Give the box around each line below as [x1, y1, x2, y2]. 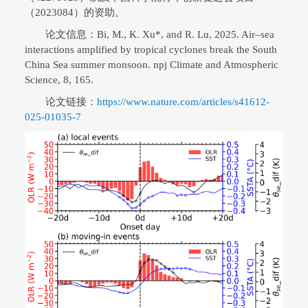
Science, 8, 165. [25, 74, 93, 85]
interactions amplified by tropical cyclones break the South [25, 43, 277, 55]
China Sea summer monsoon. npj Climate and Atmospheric [25, 58, 278, 70]
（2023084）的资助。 [25, 6, 125, 18]
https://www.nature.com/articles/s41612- [97, 96, 269, 107]
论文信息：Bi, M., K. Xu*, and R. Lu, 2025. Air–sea [45, 28, 274, 40]
